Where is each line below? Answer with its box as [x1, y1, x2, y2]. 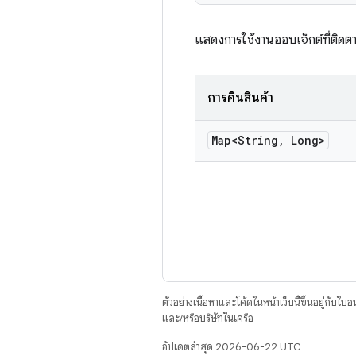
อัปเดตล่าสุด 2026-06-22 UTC [162, 340, 300, 354]
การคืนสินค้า [207, 90, 273, 106]
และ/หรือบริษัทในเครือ [162, 311, 253, 325]
